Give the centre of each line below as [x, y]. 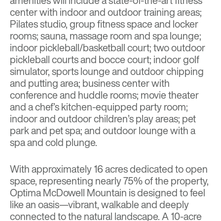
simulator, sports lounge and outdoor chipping [107, 72]
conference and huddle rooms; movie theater [104, 95]
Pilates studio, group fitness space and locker [104, 24]
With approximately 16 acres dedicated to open [109, 169]
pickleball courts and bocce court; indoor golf [105, 60]
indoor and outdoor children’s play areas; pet [103, 119]
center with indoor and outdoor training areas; [106, 12]
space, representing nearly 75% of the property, [109, 181]
